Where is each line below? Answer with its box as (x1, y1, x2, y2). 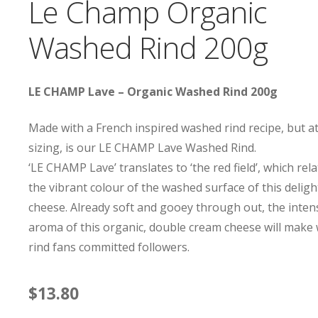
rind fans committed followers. (28, 238, 190, 255)
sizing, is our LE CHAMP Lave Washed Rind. (28, 139, 257, 155)
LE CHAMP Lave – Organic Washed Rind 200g (28, 84, 278, 100)
